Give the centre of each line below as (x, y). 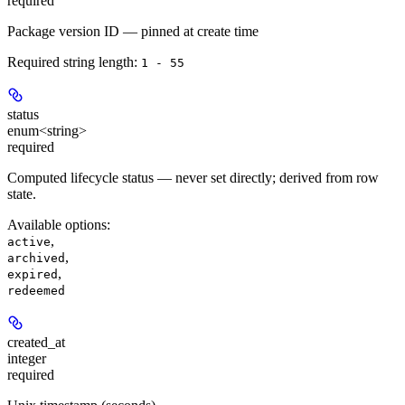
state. (22, 193)
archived (36, 258)
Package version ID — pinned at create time (133, 31)
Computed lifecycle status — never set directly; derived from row (193, 177)
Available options (57, 224)
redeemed (36, 290)
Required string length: (74, 61)
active (29, 241)
